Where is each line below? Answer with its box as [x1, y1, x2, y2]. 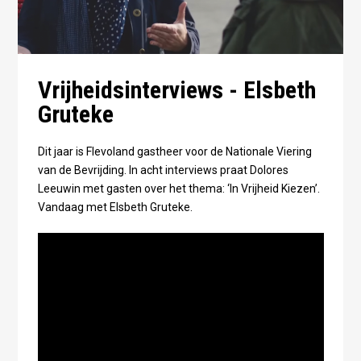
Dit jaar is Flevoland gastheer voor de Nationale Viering [37, 144, 312, 158]
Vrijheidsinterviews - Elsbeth [37, 75, 316, 104]
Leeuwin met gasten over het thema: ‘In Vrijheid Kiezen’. [37, 181, 320, 195]
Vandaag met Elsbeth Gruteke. [37, 200, 193, 214]
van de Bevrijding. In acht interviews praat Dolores [37, 163, 288, 176]
